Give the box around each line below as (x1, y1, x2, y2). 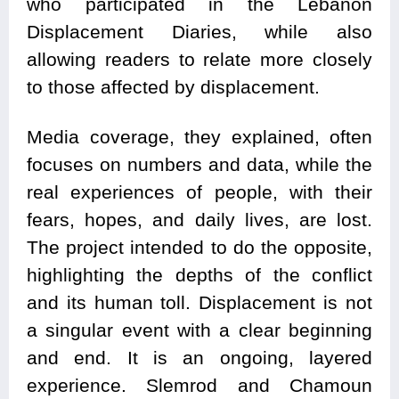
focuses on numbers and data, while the (27, 153, 372, 175)
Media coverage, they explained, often (27, 126, 372, 147)
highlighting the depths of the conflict (27, 264, 372, 285)
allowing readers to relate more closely (27, 48, 372, 69)
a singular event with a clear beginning (27, 319, 372, 340)
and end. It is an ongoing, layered (27, 346, 372, 368)
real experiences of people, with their (27, 181, 372, 202)
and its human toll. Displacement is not (27, 291, 372, 313)
